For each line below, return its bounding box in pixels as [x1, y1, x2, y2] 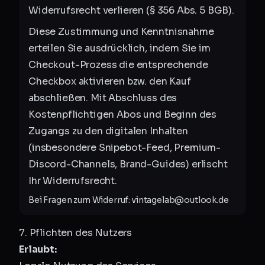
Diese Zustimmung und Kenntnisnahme [28, 25, 214, 38]
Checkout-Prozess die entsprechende [28, 59, 208, 71]
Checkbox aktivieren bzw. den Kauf [28, 75, 191, 88]
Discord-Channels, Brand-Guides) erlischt [28, 158, 228, 170]
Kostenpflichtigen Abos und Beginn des [28, 108, 217, 121]
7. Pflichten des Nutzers [19, 227, 132, 239]
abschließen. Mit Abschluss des [28, 92, 177, 104]
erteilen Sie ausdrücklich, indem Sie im [28, 42, 211, 54]
